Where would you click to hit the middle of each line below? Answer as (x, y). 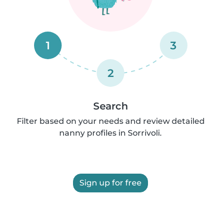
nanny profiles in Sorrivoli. (110, 133)
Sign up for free (110, 183)
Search (110, 106)
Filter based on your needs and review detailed (110, 121)
